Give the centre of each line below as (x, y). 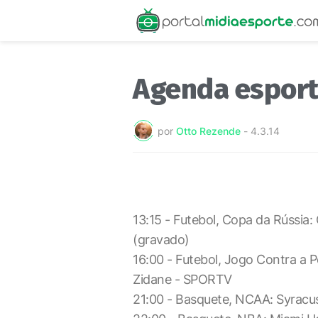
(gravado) (161, 240)
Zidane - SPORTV (182, 279)
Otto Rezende (208, 131)
